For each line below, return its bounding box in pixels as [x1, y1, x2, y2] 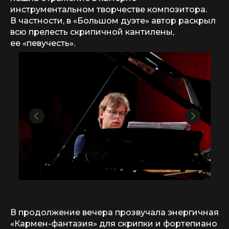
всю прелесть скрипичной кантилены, [10, 27, 174, 37]
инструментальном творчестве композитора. [10, 5, 207, 14]
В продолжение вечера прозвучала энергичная [10, 208, 219, 217]
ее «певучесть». [10, 38, 75, 48]
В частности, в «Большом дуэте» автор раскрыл [10, 16, 216, 26]
